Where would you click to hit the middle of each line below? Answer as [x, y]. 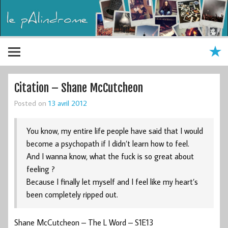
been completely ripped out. [73, 195]
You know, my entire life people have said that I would [115, 131]
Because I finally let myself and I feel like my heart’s [112, 182]
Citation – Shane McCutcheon [79, 88]
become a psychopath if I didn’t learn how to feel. [108, 144]
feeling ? [41, 169]
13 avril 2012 [68, 103]
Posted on [31, 103]
